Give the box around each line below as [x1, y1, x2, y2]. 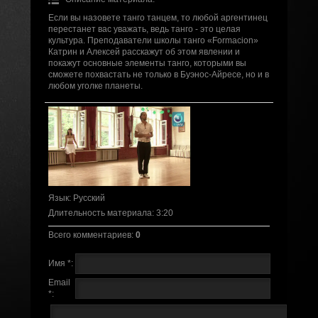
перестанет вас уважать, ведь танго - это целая [48, 23, 241, 34]
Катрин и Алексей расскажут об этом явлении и [48, 46, 240, 57]
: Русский [68, 193, 105, 204]
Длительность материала [48, 208, 152, 219]
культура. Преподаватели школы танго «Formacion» [48, 35, 258, 45]
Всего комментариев [48, 230, 131, 241]
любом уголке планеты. [48, 80, 143, 91]
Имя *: [48, 258, 73, 269]
